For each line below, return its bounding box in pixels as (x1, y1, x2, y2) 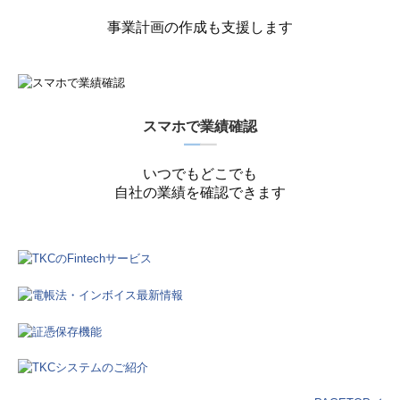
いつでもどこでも (143, 165, 257, 181)
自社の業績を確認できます (114, 184, 286, 200)
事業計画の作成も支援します (107, 20, 293, 36)
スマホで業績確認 (143, 118, 257, 134)
